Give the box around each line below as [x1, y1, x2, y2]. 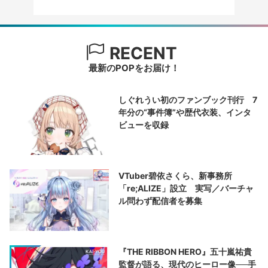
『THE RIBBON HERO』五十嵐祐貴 [118, 246, 252, 257]
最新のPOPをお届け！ [89, 62, 179, 74]
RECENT [105, 42, 177, 63]
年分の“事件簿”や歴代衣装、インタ [118, 106, 252, 117]
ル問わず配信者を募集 [118, 195, 203, 206]
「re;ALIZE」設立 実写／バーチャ [118, 182, 254, 193]
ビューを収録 [118, 119, 169, 130]
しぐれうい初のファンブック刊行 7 [118, 94, 258, 105]
